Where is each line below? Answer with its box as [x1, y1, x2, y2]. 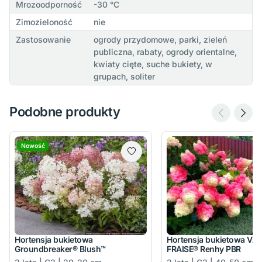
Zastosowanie [15, 34, 71, 44]
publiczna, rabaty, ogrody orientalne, [93, 46, 237, 57]
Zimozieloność [15, 16, 73, 27]
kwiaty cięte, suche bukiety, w [93, 58, 212, 69]
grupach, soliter [93, 71, 155, 81]
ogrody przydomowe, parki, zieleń [93, 34, 227, 44]
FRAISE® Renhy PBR [167, 244, 241, 254]
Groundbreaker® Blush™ [15, 244, 106, 254]
